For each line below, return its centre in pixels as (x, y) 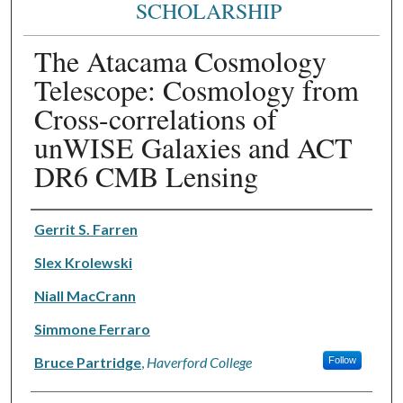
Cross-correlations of (155, 118)
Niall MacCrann (85, 295)
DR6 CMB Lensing (146, 175)
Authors (53, 223)
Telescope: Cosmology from (196, 89)
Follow (342, 359)
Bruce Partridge (87, 362)
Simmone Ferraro (92, 328)
